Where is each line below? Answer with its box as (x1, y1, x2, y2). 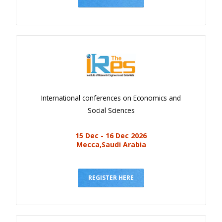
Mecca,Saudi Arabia (76, 139, 146, 149)
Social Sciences (87, 105, 135, 115)
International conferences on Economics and (41, 93, 181, 103)
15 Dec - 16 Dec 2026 (75, 130, 147, 140)
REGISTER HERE (88, 173, 134, 182)
